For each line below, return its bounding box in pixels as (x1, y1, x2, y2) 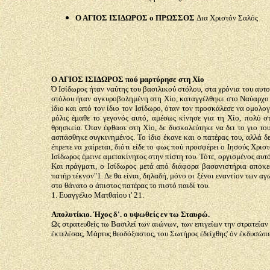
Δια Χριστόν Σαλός (196, 13, 258, 22)
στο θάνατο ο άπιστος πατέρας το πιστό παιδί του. (51, 181, 210, 190)
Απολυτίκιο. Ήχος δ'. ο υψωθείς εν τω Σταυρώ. (51, 210, 210, 219)
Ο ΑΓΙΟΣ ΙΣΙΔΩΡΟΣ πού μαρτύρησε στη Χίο (51, 75, 204, 84)
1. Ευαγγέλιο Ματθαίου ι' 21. (51, 190, 144, 199)
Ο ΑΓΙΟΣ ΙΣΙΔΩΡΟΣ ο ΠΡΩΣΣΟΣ (75, 13, 196, 22)
